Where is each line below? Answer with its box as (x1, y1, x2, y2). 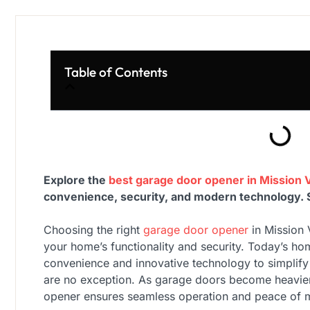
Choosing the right (44, 223, 143, 237)
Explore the (44, 173, 106, 187)
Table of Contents (64, 64, 167, 80)
